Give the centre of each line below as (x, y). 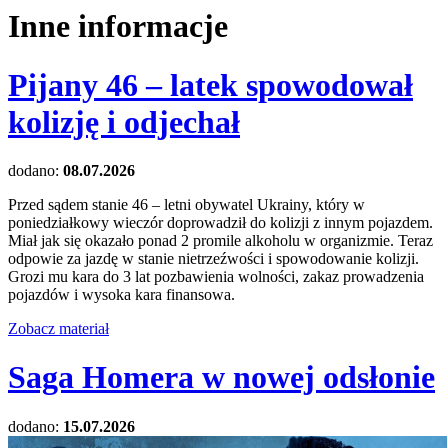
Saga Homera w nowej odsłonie (221, 377)
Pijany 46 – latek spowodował (210, 84)
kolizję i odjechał (124, 121)
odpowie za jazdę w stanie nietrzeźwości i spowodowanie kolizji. (213, 258)
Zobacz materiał (58, 328)
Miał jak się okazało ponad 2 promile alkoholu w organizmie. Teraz (220, 240)
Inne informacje (118, 26)
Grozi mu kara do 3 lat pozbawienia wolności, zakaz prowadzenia (216, 276)
